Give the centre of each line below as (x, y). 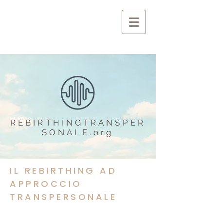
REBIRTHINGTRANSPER (78, 123)
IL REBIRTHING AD (63, 171)
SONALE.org (78, 132)
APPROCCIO (46, 184)
